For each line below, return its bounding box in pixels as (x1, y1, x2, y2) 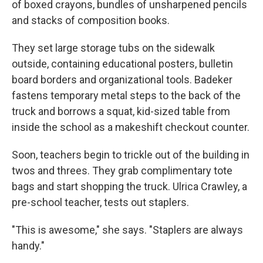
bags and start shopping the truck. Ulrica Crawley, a (12, 180, 247, 193)
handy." (12, 240, 45, 252)
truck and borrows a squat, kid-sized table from (12, 105, 230, 117)
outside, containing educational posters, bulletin (12, 58, 233, 70)
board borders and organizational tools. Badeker (12, 73, 232, 86)
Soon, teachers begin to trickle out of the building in (12, 149, 249, 161)
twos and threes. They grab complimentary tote (12, 164, 232, 177)
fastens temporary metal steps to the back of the (12, 89, 241, 102)
